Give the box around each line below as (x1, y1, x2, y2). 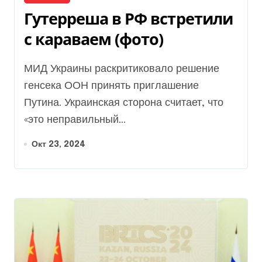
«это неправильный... (24, 114, 126, 125)
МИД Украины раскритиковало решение (24, 63, 33, 74)
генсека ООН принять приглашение (24, 80, 199, 91)
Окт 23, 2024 (32, 140, 85, 149)
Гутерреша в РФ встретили (24, 7, 233, 29)
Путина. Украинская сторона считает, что (24, 97, 223, 108)
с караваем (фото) (24, 27, 164, 50)
